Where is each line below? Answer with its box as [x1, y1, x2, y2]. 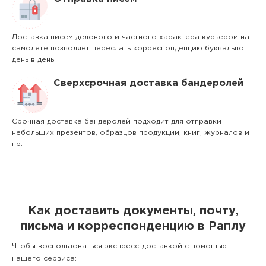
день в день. [12, 56, 56, 63]
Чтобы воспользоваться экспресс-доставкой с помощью [12, 243, 227, 249]
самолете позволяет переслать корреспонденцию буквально [12, 45, 244, 52]
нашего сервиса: [12, 255, 77, 262]
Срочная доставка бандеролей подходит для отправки [12, 118, 221, 125]
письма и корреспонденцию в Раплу [20, 221, 246, 232]
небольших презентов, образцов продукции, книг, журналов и [12, 129, 249, 136]
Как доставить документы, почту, [27, 205, 239, 216]
